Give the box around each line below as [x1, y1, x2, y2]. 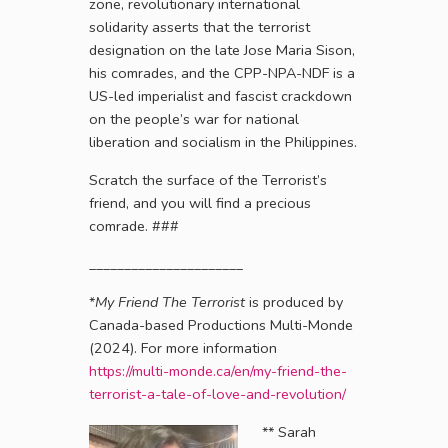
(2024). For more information [89, 337, 277, 358]
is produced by [245, 291, 343, 312]
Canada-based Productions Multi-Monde [89, 314, 353, 335]
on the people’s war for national [89, 108, 299, 129]
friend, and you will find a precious [89, 192, 311, 213]
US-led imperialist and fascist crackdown [89, 85, 352, 106]
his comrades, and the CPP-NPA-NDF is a [89, 62, 355, 83]
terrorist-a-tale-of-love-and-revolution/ [89, 383, 346, 404]
